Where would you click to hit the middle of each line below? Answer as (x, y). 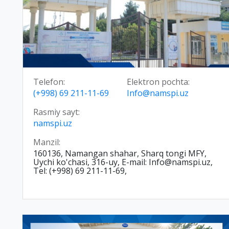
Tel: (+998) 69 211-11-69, (80, 171)
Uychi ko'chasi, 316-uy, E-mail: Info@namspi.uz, (123, 162)
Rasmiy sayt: (56, 112)
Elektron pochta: (158, 82)
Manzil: (47, 142)
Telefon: (49, 82)
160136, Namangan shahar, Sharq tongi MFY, (120, 154)
